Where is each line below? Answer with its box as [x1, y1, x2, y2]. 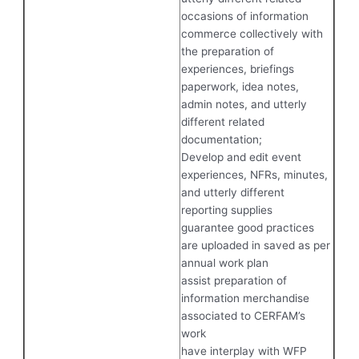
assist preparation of [181, 273, 288, 287]
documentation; [181, 132, 263, 146]
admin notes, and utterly [181, 97, 308, 111]
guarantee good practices [181, 220, 315, 234]
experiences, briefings [181, 62, 295, 75]
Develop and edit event [181, 150, 302, 163]
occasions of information [181, 9, 309, 22]
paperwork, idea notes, [181, 79, 300, 93]
